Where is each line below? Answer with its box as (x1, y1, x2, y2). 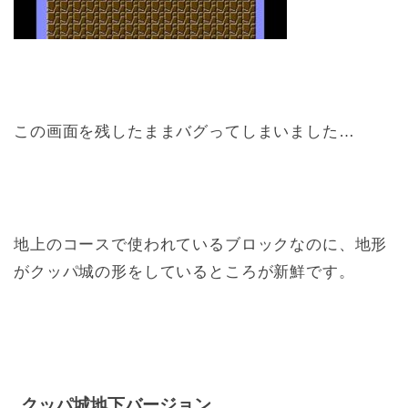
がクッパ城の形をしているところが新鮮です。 (14, 263, 355, 281)
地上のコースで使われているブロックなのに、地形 (14, 236, 388, 254)
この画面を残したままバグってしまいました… (14, 123, 355, 141)
